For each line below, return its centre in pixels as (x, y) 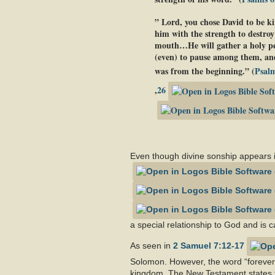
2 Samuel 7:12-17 (209, 246)
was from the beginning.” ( (205, 71)
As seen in (152, 246)
